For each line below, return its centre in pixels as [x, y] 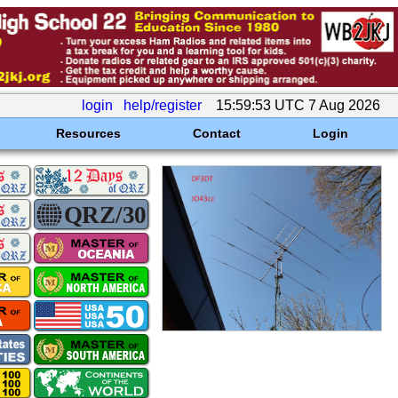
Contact [216, 133]
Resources [88, 133]
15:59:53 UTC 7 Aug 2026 [298, 105]
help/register [163, 105]
